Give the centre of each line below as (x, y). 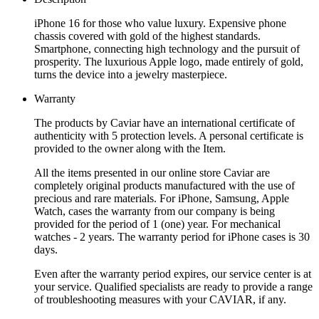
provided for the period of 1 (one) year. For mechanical (157, 224)
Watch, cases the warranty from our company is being (155, 211)
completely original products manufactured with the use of (164, 185)
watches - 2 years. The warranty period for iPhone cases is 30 (172, 236)
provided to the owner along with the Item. (130, 148)
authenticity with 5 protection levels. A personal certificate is (169, 135)
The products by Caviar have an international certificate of (164, 122)
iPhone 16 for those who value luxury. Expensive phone (160, 23)
